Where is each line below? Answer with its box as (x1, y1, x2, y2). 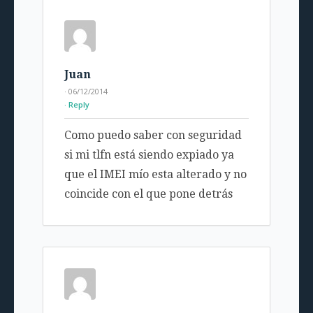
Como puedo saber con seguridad (64, 129, 242, 143)
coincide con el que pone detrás (64, 187, 233, 201)
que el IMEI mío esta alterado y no (64, 168, 247, 182)
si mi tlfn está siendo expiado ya (64, 148, 234, 162)
